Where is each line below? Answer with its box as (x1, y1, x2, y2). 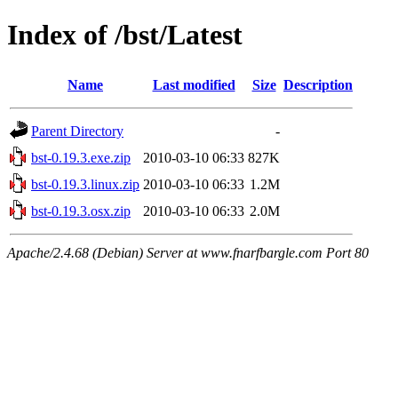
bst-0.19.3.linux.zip (31, 176, 139, 192)
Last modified (152, 76, 235, 92)
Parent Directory (31, 123, 123, 139)
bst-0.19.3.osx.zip (31, 203, 131, 219)
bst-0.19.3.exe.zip (31, 149, 131, 165)
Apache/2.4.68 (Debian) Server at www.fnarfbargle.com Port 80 (7, 244, 369, 260)
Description (283, 76, 353, 92)
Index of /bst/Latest (7, 19, 243, 52)
